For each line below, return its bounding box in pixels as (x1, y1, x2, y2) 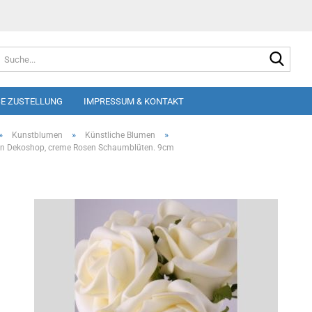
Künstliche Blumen (85, 130, 155, 140)
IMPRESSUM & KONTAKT (84, 96, 184, 107)
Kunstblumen (12, 130, 63, 140)
